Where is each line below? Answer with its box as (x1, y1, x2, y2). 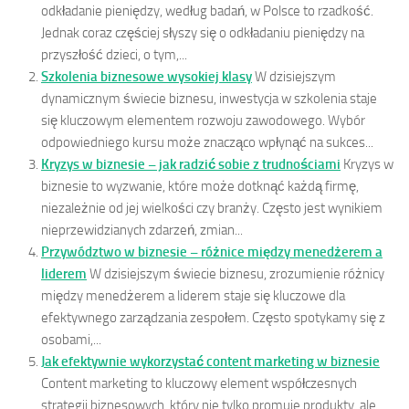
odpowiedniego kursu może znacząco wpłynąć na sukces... (41, 133, 373, 151)
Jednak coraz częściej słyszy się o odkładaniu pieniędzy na (41, 24, 364, 41)
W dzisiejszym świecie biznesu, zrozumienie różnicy (89, 265, 384, 282)
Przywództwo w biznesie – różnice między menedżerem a (41, 243, 383, 260)
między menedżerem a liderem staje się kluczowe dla (41, 287, 345, 304)
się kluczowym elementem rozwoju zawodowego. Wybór (41, 111, 365, 129)
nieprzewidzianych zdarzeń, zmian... (41, 221, 243, 238)
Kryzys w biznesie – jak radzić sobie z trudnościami (41, 155, 341, 173)
